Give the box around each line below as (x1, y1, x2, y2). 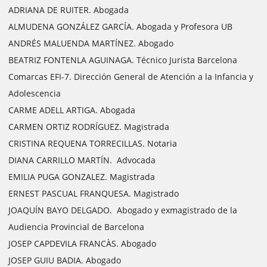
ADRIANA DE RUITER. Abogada (8, 4, 129, 15)
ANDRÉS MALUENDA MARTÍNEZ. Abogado (8, 38, 173, 49)
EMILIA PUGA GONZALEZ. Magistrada (8, 171, 155, 182)
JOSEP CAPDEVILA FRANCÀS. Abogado (8, 238, 156, 249)
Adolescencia (8, 88, 61, 99)
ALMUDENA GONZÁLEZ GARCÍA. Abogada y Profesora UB (8, 21, 232, 32)
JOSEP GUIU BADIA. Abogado (8, 254, 121, 266)
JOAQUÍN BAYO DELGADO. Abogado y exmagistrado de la (8, 204, 237, 216)
